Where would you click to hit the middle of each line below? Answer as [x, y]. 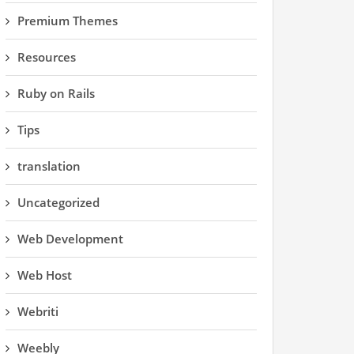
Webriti [38, 311]
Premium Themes [68, 21]
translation [49, 166]
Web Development [70, 239]
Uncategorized [58, 202]
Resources [47, 57]
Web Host [45, 275]
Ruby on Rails [56, 93]
